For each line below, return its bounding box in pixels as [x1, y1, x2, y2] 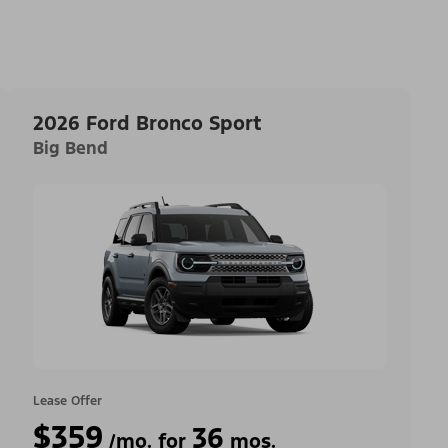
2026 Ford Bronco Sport [32, 110, 262, 136]
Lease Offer [32, 392, 102, 409]
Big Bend [32, 136, 108, 159]
